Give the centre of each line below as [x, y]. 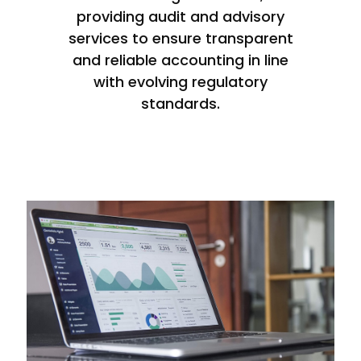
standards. [180, 104]
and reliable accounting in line [180, 60]
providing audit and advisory [180, 17]
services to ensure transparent [180, 39]
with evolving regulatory [180, 82]
